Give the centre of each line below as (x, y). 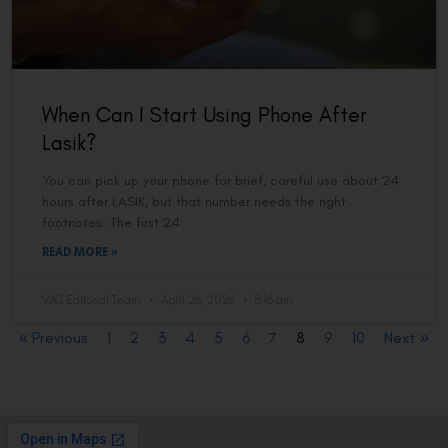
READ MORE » (80, 252)
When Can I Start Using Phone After (204, 115)
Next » (406, 338)
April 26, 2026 (198, 300)
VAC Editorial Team (93, 300)
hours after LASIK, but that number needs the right (194, 202)
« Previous (53, 338)
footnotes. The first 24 (111, 223)
